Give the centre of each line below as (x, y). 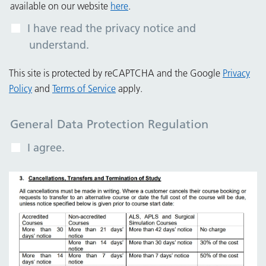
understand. (59, 45)
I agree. (46, 147)
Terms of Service (84, 88)
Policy (20, 88)
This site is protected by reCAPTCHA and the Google (116, 73)
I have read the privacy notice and (112, 28)
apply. (129, 88)
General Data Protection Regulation (109, 124)
